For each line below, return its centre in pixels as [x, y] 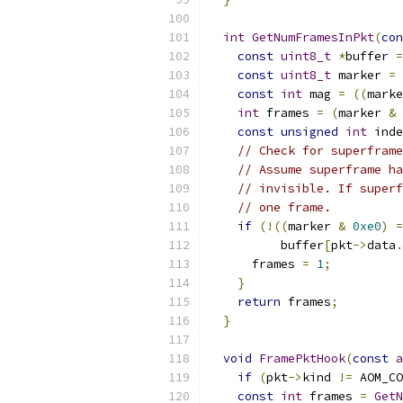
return [259, 302]
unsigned [309, 132]
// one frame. [284, 207]
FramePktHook [302, 358]
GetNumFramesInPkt [313, 37]
